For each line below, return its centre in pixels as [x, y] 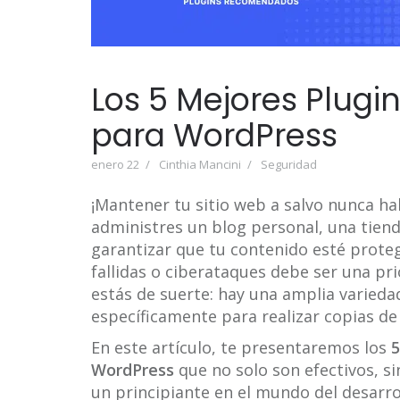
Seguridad [289, 164]
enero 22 [115, 164]
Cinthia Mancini [200, 164]
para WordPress [214, 135]
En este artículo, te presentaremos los [241, 347]
